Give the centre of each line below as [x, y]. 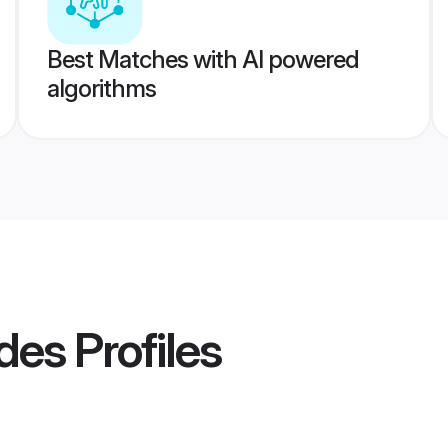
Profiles [143, 350]
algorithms [101, 88]
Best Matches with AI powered [202, 59]
